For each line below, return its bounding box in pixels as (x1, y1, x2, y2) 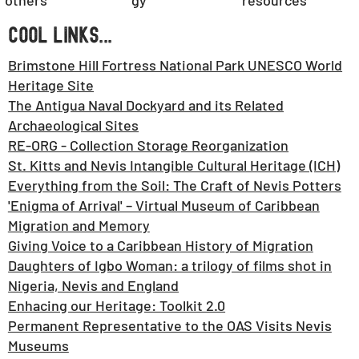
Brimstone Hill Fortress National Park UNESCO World (8, 56, 343, 75)
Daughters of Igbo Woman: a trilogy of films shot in (8, 256, 333, 275)
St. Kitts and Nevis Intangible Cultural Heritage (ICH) (8, 156, 341, 175)
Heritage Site (8, 76, 95, 95)
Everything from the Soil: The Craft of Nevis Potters (7, 176, 341, 195)
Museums (7, 337, 69, 355)
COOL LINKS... (8, 25, 112, 48)
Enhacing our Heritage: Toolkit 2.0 (8, 296, 226, 315)
